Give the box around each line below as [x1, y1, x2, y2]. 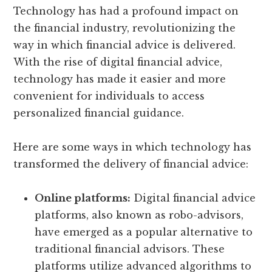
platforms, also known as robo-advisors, [35, 209, 244, 222]
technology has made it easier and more [13, 73, 226, 86]
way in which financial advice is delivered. [13, 39, 236, 52]
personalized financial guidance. [13, 107, 185, 120]
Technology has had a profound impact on [13, 5, 239, 18]
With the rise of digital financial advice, [13, 56, 223, 69]
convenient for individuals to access [13, 90, 205, 103]
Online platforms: [35, 192, 131, 205]
